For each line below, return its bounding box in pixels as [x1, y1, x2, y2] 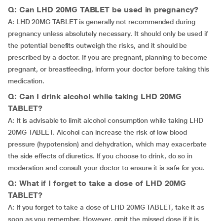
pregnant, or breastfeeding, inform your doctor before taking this [8, 65, 209, 73]
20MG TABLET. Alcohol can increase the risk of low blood [8, 128, 187, 136]
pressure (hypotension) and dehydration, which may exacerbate [8, 140, 207, 148]
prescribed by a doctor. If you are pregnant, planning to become [8, 53, 207, 61]
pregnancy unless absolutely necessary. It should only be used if [8, 30, 208, 37]
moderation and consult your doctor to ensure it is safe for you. [8, 164, 205, 172]
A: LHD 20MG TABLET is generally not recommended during [8, 18, 195, 26]
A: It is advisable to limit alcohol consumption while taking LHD [8, 116, 203, 124]
